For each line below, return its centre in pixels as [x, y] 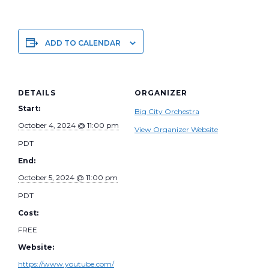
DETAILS [37, 92]
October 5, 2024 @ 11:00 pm [68, 177]
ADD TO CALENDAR [83, 43]
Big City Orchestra [167, 111]
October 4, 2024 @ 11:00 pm [68, 125]
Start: [29, 108]
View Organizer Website [176, 129]
